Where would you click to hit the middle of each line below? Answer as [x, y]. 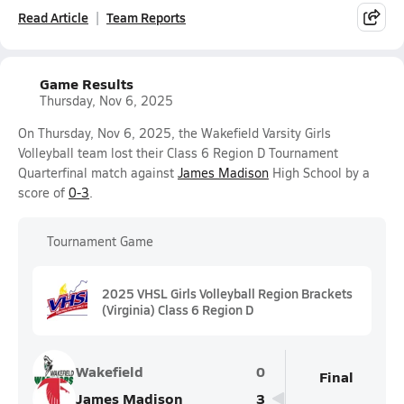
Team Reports [146, 17]
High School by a [319, 173]
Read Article [53, 17]
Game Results [87, 83]
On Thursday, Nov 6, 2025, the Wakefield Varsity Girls [174, 133]
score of [43, 193]
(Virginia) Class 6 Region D [178, 309]
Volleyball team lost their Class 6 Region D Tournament [178, 153]
